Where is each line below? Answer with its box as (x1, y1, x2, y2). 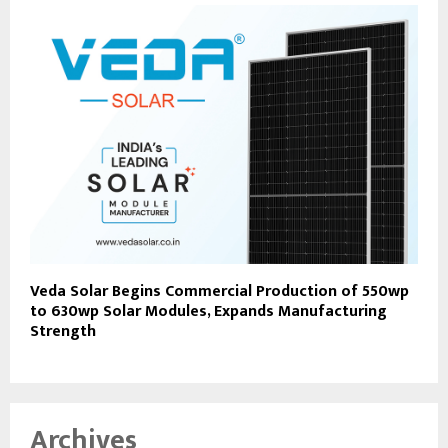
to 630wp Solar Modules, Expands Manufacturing (30, 297, 387, 325)
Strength (30, 317, 96, 345)
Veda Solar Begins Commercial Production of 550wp (30, 277, 409, 305)
